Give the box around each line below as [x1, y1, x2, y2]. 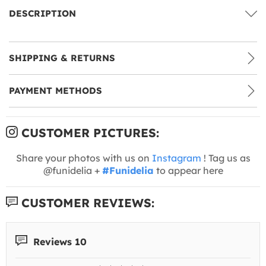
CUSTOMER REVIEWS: [18, 195, 154, 210]
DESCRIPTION [9, 7, 76, 19]
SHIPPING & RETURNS [9, 52, 115, 64]
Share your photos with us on [15, 151, 152, 164]
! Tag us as [201, 151, 251, 164]
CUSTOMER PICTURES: [18, 125, 159, 140]
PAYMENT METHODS [9, 84, 102, 96]
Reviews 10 [30, 235, 87, 248]
